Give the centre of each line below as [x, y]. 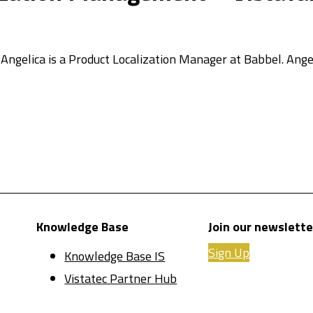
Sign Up [229, 253]
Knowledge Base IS [115, 256]
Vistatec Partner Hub [121, 279]
